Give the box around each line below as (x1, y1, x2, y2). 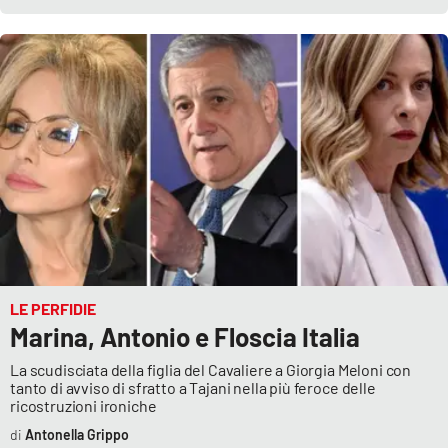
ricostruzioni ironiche (10, 396, 160, 416)
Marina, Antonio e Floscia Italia (10, 321, 360, 353)
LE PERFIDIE (10, 299, 96, 319)
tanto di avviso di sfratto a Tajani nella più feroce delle (10, 378, 376, 398)
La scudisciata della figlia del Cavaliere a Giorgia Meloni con (10, 360, 412, 380)
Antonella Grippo (24, 426, 129, 444)
